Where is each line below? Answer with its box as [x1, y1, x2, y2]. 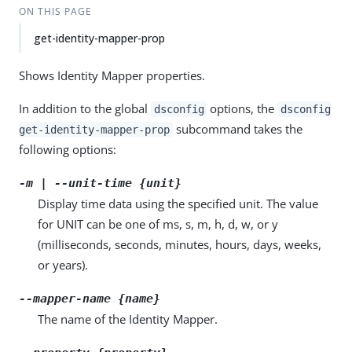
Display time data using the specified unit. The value [38, 196, 318, 211]
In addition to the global [19, 101, 151, 116]
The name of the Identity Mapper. [38, 311, 218, 327]
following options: [19, 141, 116, 157]
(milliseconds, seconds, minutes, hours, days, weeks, [38, 236, 321, 252]
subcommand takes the [172, 121, 302, 137]
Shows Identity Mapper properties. [19, 68, 205, 83]
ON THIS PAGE [18, 5, 92, 18]
